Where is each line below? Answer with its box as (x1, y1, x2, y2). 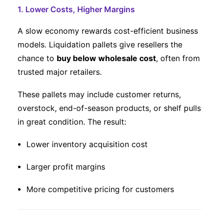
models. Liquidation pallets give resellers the (18, 40, 182, 49)
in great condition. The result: (18, 117, 126, 127)
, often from (156, 53, 200, 63)
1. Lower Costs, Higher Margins (18, 4, 135, 14)
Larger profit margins (26, 162, 105, 172)
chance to (18, 53, 57, 63)
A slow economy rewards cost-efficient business (18, 26, 198, 36)
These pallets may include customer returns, (18, 89, 181, 99)
